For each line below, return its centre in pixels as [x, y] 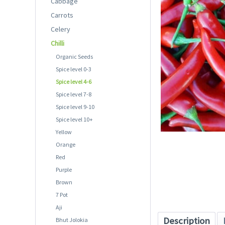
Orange [66, 144]
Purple [64, 169]
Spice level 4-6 [74, 81]
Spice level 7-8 [74, 94]
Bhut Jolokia [72, 219]
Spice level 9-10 [75, 106]
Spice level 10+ [74, 119]
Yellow [64, 132]
